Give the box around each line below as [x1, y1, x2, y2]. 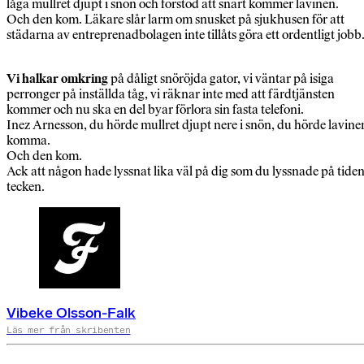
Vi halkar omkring [6, 71, 108, 87]
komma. [6, 132, 50, 149]
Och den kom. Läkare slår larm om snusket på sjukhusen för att [6, 11, 344, 28]
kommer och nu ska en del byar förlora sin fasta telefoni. [6, 102, 304, 118]
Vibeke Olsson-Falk [6, 304, 136, 323]
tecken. [6, 179, 45, 195]
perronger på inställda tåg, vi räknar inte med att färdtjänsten [6, 86, 335, 102]
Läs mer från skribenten [6, 324, 131, 336]
